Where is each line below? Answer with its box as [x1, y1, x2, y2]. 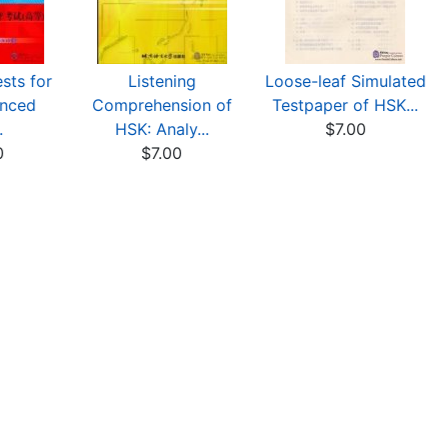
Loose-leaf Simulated [264, 71, 426, 91]
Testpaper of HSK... [272, 95, 419, 115]
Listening [128, 71, 197, 91]
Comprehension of [92, 95, 233, 115]
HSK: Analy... [115, 119, 210, 139]
